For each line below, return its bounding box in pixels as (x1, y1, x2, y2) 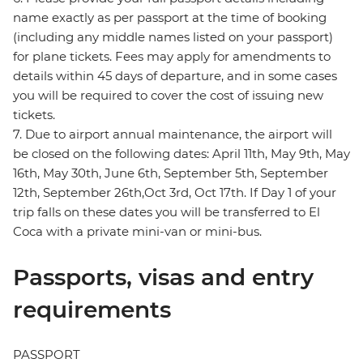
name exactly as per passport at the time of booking (13, 10, 327, 26)
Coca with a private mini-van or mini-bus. (13, 224, 262, 240)
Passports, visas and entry (13, 263, 314, 292)
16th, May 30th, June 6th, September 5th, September (13, 165, 328, 181)
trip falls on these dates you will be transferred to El (13, 204, 320, 220)
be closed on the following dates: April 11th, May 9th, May (13, 146, 350, 162)
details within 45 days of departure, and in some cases (13, 68, 337, 84)
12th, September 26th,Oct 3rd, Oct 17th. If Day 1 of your (13, 185, 336, 201)
